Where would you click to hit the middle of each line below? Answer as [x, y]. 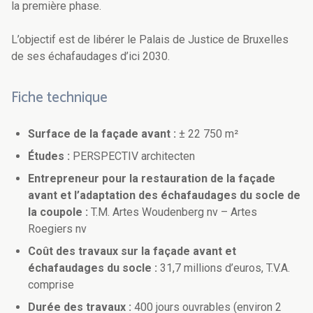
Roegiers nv [57, 229]
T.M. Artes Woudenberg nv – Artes [173, 212]
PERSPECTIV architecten [134, 156]
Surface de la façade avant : [102, 134]
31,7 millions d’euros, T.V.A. [224, 268]
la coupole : [58, 212]
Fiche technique [59, 98]
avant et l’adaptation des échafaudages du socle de [164, 196]
